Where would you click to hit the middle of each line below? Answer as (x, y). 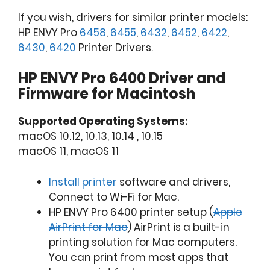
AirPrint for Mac (88, 227)
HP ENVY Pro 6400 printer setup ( (131, 212)
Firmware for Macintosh (107, 94)
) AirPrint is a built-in (179, 227)
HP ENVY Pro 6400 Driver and (122, 78)
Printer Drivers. (115, 47)
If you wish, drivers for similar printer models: (133, 17)
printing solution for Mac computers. (143, 242)
